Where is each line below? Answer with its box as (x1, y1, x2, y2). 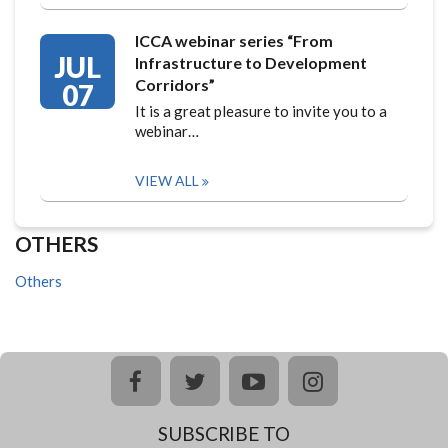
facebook (141, 369, 227, 392)
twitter (204, 369, 263, 392)
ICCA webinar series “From (135, 31, 333, 50)
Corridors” (135, 75, 215, 94)
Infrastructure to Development (135, 53, 367, 72)
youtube (264, 369, 340, 392)
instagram (321, 369, 413, 392)
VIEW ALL (135, 172, 199, 189)
